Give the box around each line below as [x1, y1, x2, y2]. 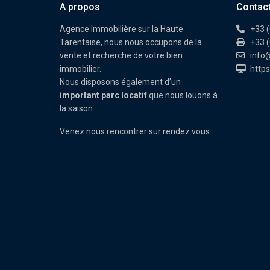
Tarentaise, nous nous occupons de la [60, 37, 202, 47]
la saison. [60, 103, 95, 113]
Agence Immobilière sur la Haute [60, 24, 183, 34]
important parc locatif [60, 90, 147, 100]
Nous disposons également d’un [60, 77, 181, 87]
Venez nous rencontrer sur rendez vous [60, 126, 210, 136]
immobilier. [60, 63, 101, 74]
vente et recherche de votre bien [60, 50, 183, 60]
